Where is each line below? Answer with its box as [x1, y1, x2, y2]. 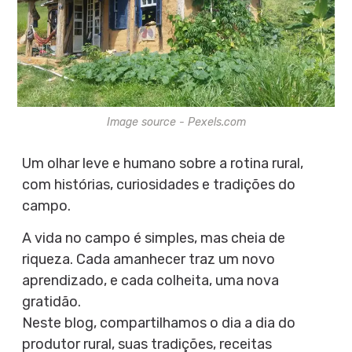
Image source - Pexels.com [106, 115, 246, 129]
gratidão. [21, 292, 81, 310]
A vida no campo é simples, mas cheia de [21, 229, 285, 247]
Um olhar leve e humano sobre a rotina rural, [21, 154, 303, 172]
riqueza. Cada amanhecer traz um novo [21, 250, 275, 268]
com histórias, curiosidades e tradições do [21, 175, 295, 193]
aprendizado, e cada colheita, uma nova [21, 271, 279, 289]
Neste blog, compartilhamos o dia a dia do [21, 313, 295, 332]
